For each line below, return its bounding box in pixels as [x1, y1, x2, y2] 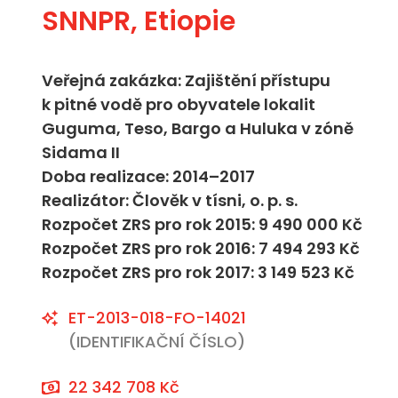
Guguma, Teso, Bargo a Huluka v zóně [42, 117, 354, 139]
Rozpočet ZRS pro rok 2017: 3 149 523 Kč [42, 261, 354, 283]
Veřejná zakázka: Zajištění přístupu [42, 69, 330, 92]
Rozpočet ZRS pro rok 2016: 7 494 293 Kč [42, 237, 360, 259]
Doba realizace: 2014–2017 [42, 165, 255, 187]
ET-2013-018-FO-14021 [68, 306, 246, 329]
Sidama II [42, 141, 120, 163]
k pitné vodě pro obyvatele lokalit [42, 93, 315, 115]
